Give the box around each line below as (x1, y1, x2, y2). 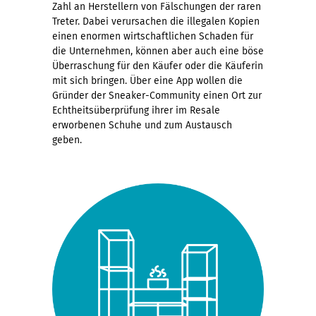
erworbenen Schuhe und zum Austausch (52, 119, 232, 131)
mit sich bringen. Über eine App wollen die (52, 74, 243, 87)
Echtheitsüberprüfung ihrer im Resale (52, 104, 220, 116)
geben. (52, 133, 85, 146)
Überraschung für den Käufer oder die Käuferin (52, 59, 263, 72)
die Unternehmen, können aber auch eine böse (52, 44, 264, 57)
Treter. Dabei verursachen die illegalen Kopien (52, 15, 260, 28)
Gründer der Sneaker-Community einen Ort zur (52, 89, 262, 102)
